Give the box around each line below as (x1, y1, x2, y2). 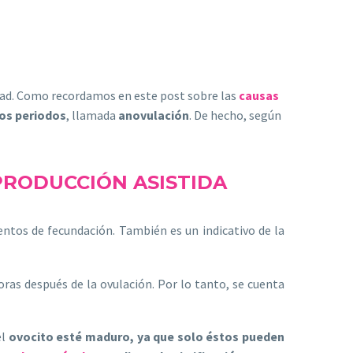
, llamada (66, 106, 118, 123)
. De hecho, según (189, 106, 281, 123)
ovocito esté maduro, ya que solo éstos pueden (8, 329, 285, 345)
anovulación (118, 106, 189, 123)
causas (239, 87, 279, 103)
